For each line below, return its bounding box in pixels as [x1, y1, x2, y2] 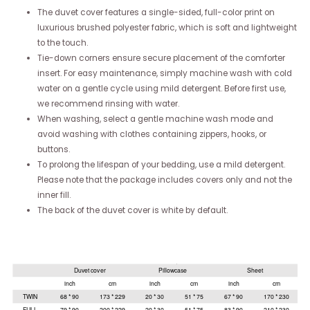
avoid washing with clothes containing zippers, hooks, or [37, 129, 266, 140]
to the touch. [37, 37, 88, 49]
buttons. [37, 144, 70, 156]
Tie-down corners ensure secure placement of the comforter [37, 53, 285, 64]
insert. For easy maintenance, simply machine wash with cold [37, 68, 292, 80]
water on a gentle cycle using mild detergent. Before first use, [37, 83, 286, 95]
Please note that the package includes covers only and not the [37, 174, 292, 186]
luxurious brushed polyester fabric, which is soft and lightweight [37, 22, 297, 34]
